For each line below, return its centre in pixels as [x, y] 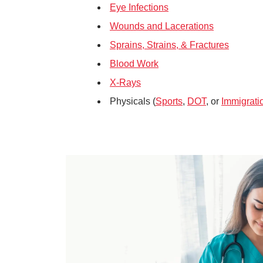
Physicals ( [133, 101]
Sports [169, 101]
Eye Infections [139, 7]
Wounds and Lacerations [162, 26]
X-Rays [125, 82]
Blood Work [134, 64]
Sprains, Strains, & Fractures [169, 45]
